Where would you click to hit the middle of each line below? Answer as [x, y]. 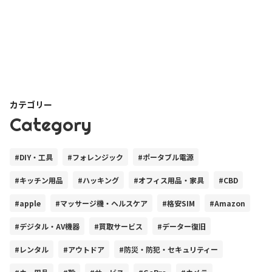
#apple [28, 203]
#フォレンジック [95, 157]
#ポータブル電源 [166, 157]
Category [51, 125]
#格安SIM [178, 203]
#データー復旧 [182, 226]
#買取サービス [118, 226]
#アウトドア [84, 250]
